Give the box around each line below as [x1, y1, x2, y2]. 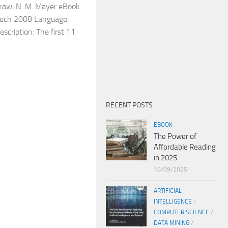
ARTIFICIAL [154, 187, 182, 194]
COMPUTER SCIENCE [154, 208, 209, 216]
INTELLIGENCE [154, 197, 192, 205]
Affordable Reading [154, 142, 216, 152]
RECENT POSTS [106, 100, 153, 109]
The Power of [154, 131, 196, 141]
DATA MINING [154, 219, 189, 226]
